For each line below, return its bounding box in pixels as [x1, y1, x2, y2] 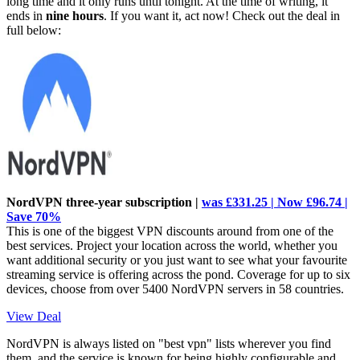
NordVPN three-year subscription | [6, 195, 202, 210]
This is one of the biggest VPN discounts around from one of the [6, 224, 333, 239]
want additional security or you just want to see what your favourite [6, 253, 347, 268]
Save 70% [6, 210, 61, 224]
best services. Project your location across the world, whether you [6, 239, 337, 253]
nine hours [46, 9, 104, 23]
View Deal [6, 309, 61, 324]
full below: [6, 23, 61, 38]
